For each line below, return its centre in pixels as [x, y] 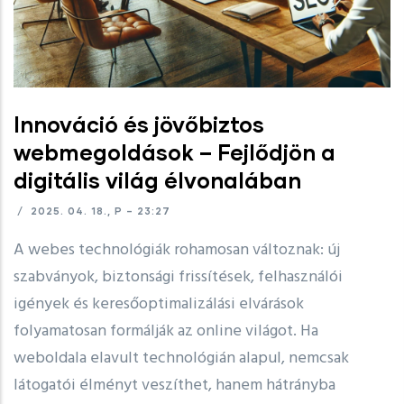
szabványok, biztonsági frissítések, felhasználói [178, 277]
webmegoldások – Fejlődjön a [174, 151]
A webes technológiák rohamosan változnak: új [177, 250]
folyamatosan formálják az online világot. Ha [166, 331]
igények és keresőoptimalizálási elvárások [159, 304]
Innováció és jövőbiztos [139, 124]
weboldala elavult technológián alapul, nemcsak [181, 358]
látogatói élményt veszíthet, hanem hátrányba [174, 385]
